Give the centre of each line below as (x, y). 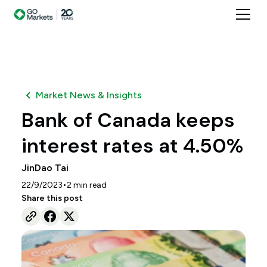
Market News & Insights (89, 95)
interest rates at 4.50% (132, 146)
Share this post (52, 198)
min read (89, 185)
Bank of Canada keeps (128, 120)
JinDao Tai (45, 168)
